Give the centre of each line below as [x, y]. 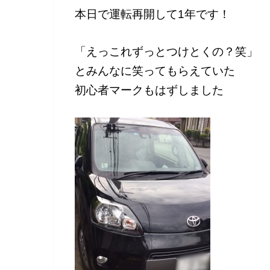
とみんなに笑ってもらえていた [155, 71]
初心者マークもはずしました [149, 90]
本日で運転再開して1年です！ [152, 14]
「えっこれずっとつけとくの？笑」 [166, 51]
